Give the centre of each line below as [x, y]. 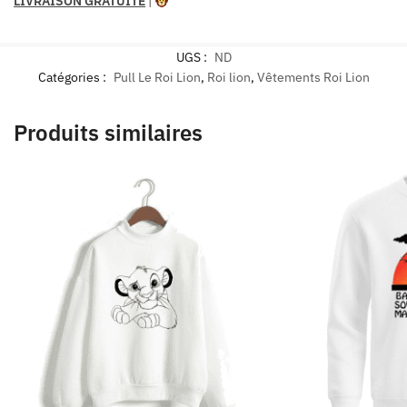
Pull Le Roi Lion [157, 78]
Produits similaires [108, 133]
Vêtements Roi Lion [313, 78]
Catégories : [73, 78]
